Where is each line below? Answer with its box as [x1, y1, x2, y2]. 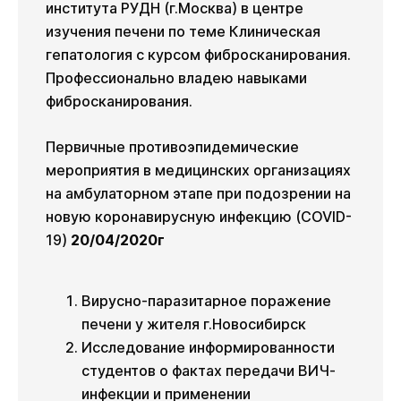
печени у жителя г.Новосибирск [81, 315, 306, 334]
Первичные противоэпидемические [46, 138, 299, 157]
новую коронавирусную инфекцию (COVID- [46, 208, 352, 226]
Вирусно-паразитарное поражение [81, 292, 331, 311]
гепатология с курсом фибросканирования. [46, 46, 351, 64]
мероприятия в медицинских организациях [46, 161, 351, 180]
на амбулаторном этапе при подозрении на [46, 184, 351, 203]
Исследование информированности [81, 338, 335, 357]
